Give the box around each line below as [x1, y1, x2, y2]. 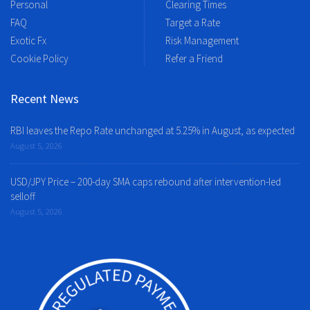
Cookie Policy [10, 52, 69, 66]
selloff [10, 190, 35, 203]
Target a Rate [165, 16, 220, 30]
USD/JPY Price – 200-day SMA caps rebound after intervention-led [10, 175, 281, 189]
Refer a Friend [165, 52, 223, 66]
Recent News [10, 91, 79, 107]
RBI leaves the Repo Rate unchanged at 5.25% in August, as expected [10, 124, 295, 138]
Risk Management [165, 34, 239, 48]
